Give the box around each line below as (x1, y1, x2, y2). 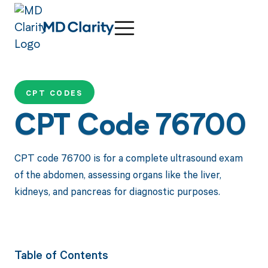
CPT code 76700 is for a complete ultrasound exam (14, 150, 243, 165)
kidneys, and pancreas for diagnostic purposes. (14, 184, 220, 198)
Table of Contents (14, 247, 108, 262)
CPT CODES (25, 88, 83, 99)
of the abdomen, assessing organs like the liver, (14, 167, 221, 181)
